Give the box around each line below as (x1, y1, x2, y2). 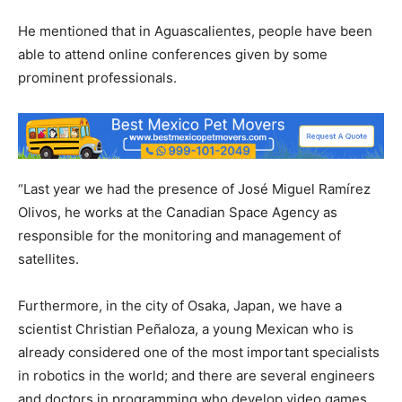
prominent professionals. (18, 69, 177, 87)
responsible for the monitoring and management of (18, 226, 341, 244)
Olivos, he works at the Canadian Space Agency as (18, 203, 337, 221)
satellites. (18, 249, 79, 267)
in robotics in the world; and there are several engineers (18, 366, 375, 384)
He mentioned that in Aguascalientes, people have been (18, 22, 372, 40)
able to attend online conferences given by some (18, 46, 328, 64)
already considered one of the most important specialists (18, 343, 380, 361)
